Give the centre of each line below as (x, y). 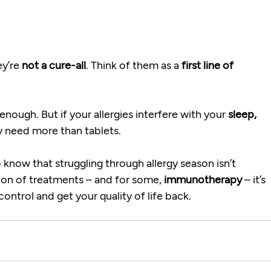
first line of (209, 65)
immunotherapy (203, 179)
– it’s (255, 179)
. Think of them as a (134, 65)
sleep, (244, 114)
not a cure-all (54, 65)
